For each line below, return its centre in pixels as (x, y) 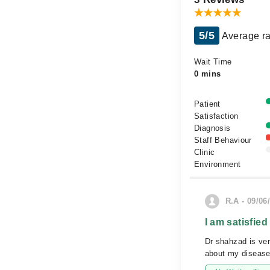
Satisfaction (216, 116)
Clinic (205, 152)
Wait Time (213, 62)
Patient (207, 104)
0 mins (208, 74)
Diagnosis (212, 128)
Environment (218, 164)
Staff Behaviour (223, 140)
